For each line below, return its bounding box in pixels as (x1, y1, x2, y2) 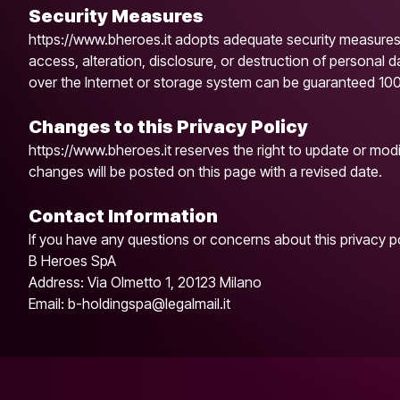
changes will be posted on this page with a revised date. (29, 162, 382, 180)
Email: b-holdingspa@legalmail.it (29, 295, 230, 312)
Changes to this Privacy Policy (29, 116, 308, 137)
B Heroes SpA (29, 252, 116, 270)
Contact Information (29, 205, 218, 227)
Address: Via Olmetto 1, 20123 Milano (29, 273, 262, 291)
